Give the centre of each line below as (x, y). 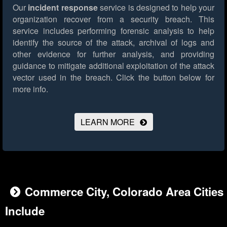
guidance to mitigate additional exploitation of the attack (113, 66)
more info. (30, 89)
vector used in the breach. (63, 78)
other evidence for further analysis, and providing (113, 54)
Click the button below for (163, 78)
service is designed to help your (156, 8)
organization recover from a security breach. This (113, 19)
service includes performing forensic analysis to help (113, 31)
